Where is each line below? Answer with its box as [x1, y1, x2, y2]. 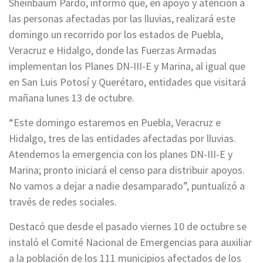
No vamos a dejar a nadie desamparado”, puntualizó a [9, 179, 245, 193]
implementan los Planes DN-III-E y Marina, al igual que [9, 59, 245, 73]
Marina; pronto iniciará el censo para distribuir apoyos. [9, 163, 245, 177]
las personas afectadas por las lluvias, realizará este [9, 12, 235, 26]
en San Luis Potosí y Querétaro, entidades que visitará [9, 75, 246, 89]
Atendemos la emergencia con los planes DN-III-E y [9, 147, 232, 161]
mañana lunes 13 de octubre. [9, 91, 134, 105]
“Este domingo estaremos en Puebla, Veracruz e [9, 116, 221, 130]
